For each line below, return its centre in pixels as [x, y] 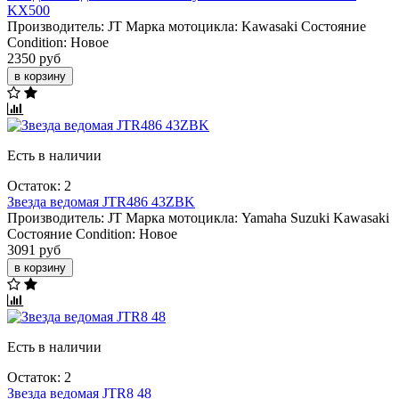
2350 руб [34, 58]
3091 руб [34, 249]
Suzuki [310, 217]
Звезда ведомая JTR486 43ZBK [101, 201]
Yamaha [264, 217]
